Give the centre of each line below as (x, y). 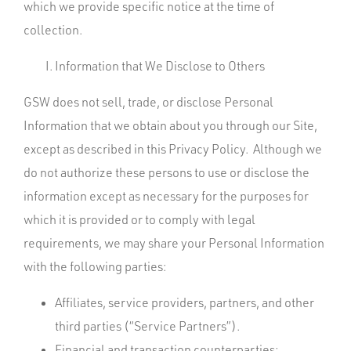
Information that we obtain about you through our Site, (170, 125)
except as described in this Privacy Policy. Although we (173, 149)
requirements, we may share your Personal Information (174, 243)
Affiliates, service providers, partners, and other (185, 302)
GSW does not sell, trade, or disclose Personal (148, 102)
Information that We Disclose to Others (160, 66)
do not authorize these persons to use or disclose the (166, 172)
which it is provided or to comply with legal (139, 219)
